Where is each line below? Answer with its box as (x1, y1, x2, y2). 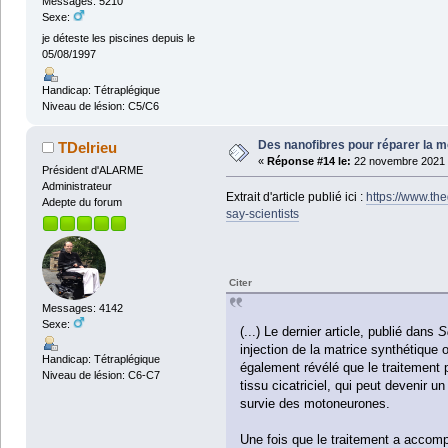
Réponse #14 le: (266, 154, 351, 167)
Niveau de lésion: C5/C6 (41, 99, 159, 112)
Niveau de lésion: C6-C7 (41, 368, 160, 381)
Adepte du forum (41, 195, 122, 208)
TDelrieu (58, 138, 118, 156)
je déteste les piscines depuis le (41, 32, 195, 45)
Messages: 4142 (41, 301, 123, 314)
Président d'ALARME (41, 163, 143, 176)
